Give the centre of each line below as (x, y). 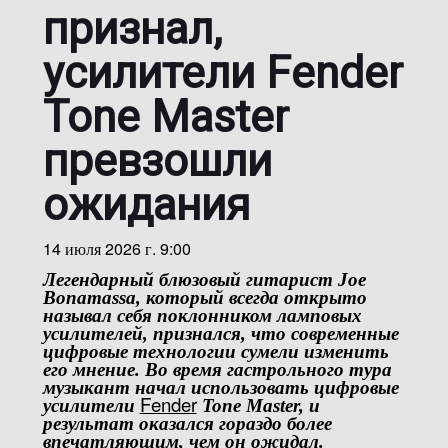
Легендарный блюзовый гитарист (190, 279)
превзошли (157, 161)
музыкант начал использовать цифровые (220, 387)
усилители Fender (222, 73)
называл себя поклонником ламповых (202, 315)
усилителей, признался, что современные (220, 333)
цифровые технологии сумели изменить (215, 351)
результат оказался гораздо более (187, 423)
